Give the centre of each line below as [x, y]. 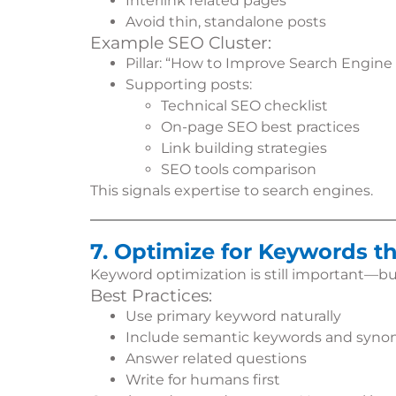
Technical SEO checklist [244, 106]
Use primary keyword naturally [233, 316]
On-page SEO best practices [260, 127]
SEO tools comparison [239, 169]
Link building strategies [244, 148]
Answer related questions [216, 358]
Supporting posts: [189, 84]
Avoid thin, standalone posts [226, 22]
